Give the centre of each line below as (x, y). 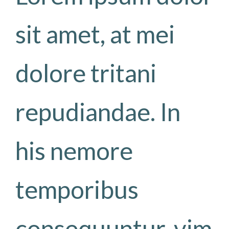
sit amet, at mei (95, 34)
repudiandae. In (98, 112)
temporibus (77, 189)
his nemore (74, 151)
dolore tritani (86, 73)
